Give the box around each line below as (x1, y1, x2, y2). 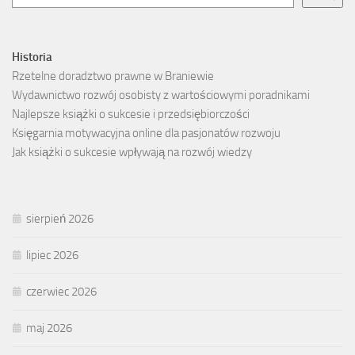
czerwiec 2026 (26, 284, 97, 299)
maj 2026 (26, 320, 72, 335)
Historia (12, 49, 52, 64)
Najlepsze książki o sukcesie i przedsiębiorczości (12, 106, 250, 121)
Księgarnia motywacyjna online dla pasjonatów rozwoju (12, 125, 281, 140)
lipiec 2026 (26, 247, 78, 262)
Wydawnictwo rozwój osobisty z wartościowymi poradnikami (12, 87, 310, 102)
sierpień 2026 (26, 211, 94, 226)
